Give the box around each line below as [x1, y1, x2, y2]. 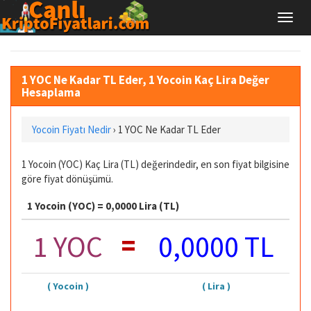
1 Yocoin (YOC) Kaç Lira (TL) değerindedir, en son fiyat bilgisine [22, 157, 289, 171]
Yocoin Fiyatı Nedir [32, 122, 111, 136]
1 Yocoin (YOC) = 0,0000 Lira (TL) [27, 199, 179, 212]
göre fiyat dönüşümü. [22, 171, 113, 185]
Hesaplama [22, 84, 81, 100]
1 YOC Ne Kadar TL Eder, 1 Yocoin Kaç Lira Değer [22, 72, 269, 87]
